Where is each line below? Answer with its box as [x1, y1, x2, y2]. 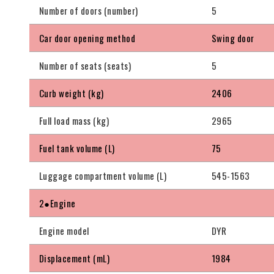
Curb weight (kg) [39, 86, 104, 100]
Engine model [39, 224, 89, 238]
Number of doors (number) [39, 4, 138, 18]
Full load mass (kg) [39, 114, 109, 128]
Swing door [212, 31, 254, 45]
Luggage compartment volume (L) [39, 169, 167, 183]
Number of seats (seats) [39, 59, 131, 73]
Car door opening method [39, 31, 136, 45]
